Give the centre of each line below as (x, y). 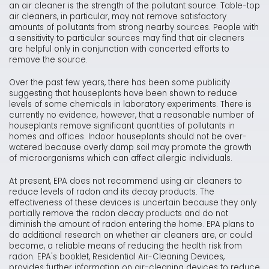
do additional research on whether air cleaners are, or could (131, 235)
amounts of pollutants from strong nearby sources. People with (134, 28)
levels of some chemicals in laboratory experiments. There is (130, 104)
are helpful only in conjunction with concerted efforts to (119, 49)
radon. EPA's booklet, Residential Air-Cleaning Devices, (117, 257)
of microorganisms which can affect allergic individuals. (121, 159)
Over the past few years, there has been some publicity (119, 83)
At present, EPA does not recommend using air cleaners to (125, 181)
